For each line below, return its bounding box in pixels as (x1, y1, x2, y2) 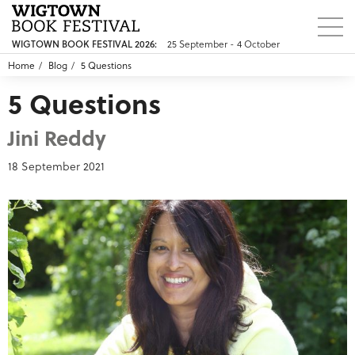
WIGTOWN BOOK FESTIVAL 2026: (12, 37, 157, 51)
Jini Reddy (8, 123, 106, 152)
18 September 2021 (8, 158, 105, 174)
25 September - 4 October (167, 36, 280, 51)
